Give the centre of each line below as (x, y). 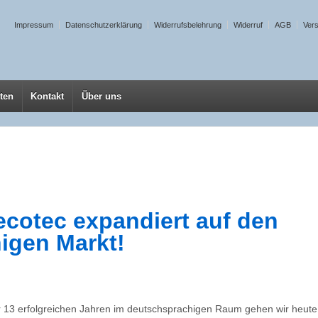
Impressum (34, 25)
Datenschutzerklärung (104, 25)
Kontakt (48, 96)
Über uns (101, 96)
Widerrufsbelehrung (188, 25)
